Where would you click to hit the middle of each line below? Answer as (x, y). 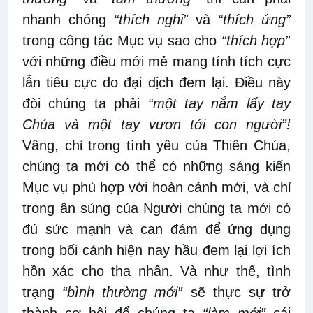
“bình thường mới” (123, 292)
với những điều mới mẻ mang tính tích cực (156, 61)
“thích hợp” (256, 40)
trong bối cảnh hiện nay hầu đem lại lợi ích (156, 250)
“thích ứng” (254, 19)
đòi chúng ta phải (85, 103)
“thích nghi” (151, 19)
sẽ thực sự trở (237, 292)
